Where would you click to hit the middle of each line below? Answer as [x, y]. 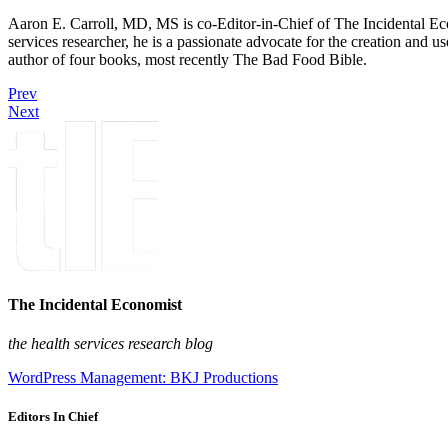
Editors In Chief [53, 417]
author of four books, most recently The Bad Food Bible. [187, 59]
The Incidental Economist [95, 304]
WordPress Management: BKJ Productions [143, 378]
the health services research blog [110, 344]
